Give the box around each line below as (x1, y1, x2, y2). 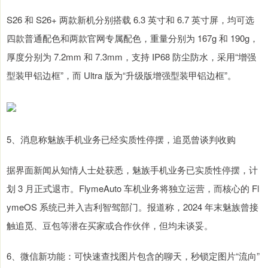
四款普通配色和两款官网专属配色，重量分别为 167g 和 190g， (7, 32, 258, 45)
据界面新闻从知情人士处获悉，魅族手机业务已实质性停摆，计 (7, 163, 258, 176)
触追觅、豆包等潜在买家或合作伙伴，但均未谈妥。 (7, 219, 213, 232)
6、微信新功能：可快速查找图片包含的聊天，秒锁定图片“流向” (7, 249, 260, 263)
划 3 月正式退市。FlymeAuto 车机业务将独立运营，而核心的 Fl (7, 182, 259, 195)
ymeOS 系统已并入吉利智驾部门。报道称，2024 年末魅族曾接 (7, 200, 258, 214)
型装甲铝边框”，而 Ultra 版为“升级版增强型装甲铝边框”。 (7, 69, 236, 82)
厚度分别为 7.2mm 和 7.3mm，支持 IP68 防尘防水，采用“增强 (7, 50, 256, 63)
